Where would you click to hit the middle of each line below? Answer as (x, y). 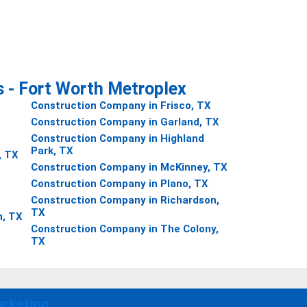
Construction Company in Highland (117, 138)
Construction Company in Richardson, (125, 200)
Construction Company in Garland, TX (125, 122)
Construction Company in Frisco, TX (121, 106)
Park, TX (52, 151)
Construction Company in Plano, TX (119, 184)
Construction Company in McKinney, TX (129, 167)
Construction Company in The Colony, (124, 229)
